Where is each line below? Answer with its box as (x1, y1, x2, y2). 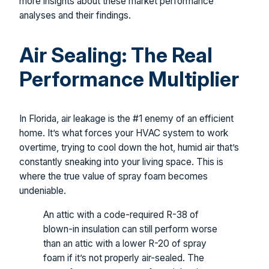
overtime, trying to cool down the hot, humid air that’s (19, 142, 239, 154)
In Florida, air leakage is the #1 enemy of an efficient (19, 113, 234, 125)
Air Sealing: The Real (19, 43, 213, 68)
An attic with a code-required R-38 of (43, 208, 199, 220)
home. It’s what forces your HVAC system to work (19, 127, 228, 139)
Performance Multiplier (19, 67, 239, 92)
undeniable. (19, 185, 66, 197)
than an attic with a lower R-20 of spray (43, 237, 207, 249)
